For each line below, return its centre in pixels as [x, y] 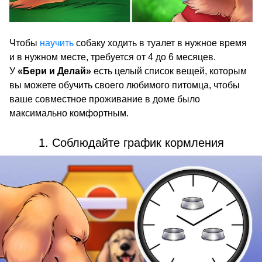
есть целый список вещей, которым [169, 71]
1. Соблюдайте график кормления [131, 143]
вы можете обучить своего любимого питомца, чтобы [125, 85]
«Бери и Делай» [54, 71]
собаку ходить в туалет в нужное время [160, 43]
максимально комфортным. [69, 113]
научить [57, 43]
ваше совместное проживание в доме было [105, 99]
